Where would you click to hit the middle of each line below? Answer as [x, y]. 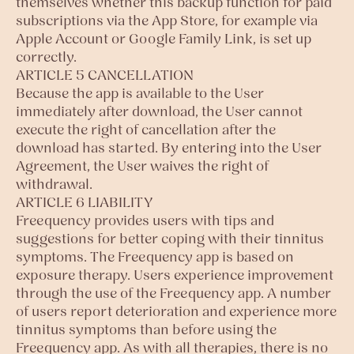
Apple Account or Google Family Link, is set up [164, 38]
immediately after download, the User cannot [159, 111]
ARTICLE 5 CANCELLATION [105, 75]
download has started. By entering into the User [169, 147]
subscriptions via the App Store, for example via [167, 20]
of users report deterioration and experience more [176, 311]
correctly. [46, 56]
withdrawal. [54, 184]
